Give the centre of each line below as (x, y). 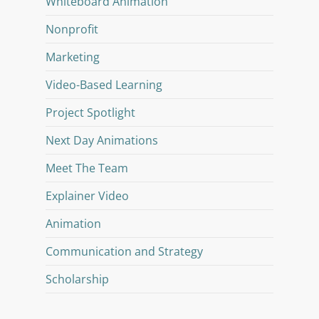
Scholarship (77, 279)
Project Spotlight (90, 112)
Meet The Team (87, 168)
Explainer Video (87, 195)
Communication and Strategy (124, 251)
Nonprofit (72, 29)
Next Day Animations (102, 140)
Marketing (73, 57)
